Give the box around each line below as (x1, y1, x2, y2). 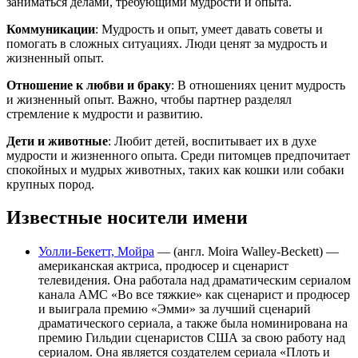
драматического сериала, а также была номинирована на (38, 316, 348, 331)
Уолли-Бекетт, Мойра (38, 245, 154, 259)
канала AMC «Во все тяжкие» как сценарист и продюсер (38, 288, 350, 302)
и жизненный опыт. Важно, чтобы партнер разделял (6, 92, 292, 106)
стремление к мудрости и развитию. (6, 106, 203, 121)
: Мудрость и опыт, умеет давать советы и (95, 22, 323, 36)
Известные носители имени (6, 207, 248, 229)
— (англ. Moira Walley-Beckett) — (154, 245, 339, 259)
